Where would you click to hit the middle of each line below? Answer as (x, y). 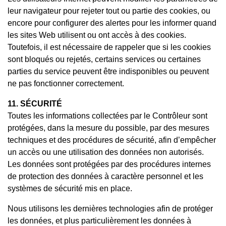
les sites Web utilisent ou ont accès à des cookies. (97, 35)
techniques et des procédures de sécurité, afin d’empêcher (112, 140)
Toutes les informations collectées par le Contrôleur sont (107, 116)
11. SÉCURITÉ (35, 103)
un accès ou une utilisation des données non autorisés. (106, 152)
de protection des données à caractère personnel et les (105, 176)
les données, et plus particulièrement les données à (99, 220)
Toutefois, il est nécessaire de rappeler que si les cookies (109, 47)
